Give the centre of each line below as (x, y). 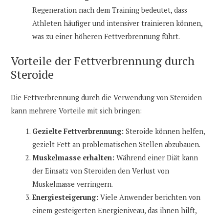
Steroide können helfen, (164, 131)
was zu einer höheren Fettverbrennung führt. (106, 37)
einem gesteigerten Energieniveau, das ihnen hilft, (115, 210)
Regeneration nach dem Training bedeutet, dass (110, 10)
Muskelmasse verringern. (73, 184)
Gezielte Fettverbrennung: (78, 131)
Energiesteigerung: (66, 197)
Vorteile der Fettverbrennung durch (103, 61)
